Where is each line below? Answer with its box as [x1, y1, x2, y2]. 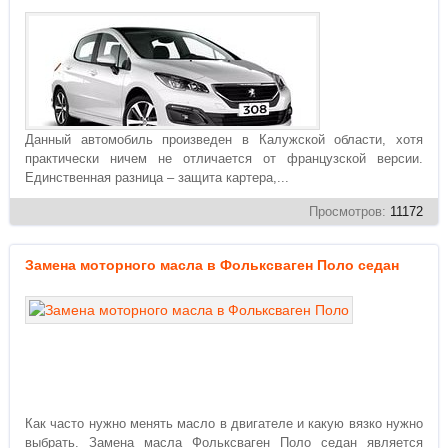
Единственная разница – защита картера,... [25, 170, 289, 185]
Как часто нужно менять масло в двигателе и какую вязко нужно [25, 416, 423, 431]
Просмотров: [309, 204, 390, 219]
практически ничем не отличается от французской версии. [25, 151, 423, 166]
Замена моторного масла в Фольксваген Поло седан [25, 257, 399, 273]
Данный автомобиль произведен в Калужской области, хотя [25, 132, 423, 147]
